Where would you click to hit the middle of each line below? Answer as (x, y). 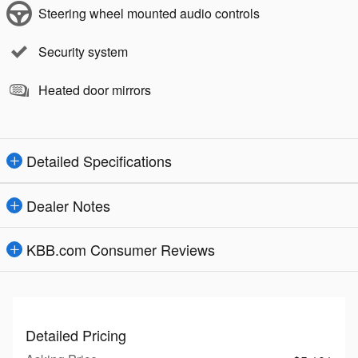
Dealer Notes (68, 205)
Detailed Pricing (76, 334)
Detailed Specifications (99, 160)
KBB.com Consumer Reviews (121, 249)
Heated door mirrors (95, 89)
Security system (83, 51)
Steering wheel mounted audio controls (149, 13)
